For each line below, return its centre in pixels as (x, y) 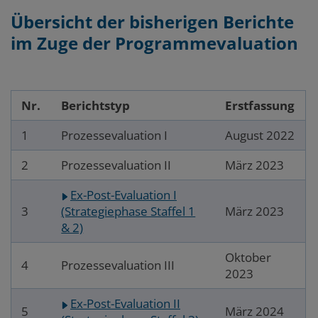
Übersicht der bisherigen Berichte (152, 21)
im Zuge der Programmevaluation (154, 43)
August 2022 (260, 136)
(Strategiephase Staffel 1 (128, 212)
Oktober (248, 258)
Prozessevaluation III (118, 265)
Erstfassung (260, 106)
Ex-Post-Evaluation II (125, 304)
